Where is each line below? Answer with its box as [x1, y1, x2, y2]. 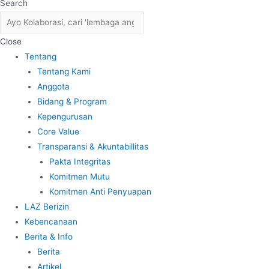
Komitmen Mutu [49, 171, 110, 181]
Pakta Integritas [49, 156, 111, 166]
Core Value [37, 126, 79, 136]
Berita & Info [25, 231, 73, 241]
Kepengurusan [37, 111, 92, 121]
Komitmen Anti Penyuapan [49, 186, 152, 196]
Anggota [37, 81, 70, 91]
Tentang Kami [37, 66, 91, 76]
